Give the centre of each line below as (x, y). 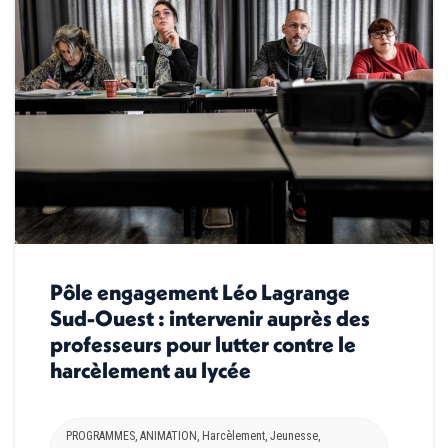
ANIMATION (168, 436)
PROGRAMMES (100, 436)
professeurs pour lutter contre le (203, 344)
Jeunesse (294, 436)
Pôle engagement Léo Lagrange (200, 292)
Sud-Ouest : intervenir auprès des (210, 318)
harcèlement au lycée (150, 370)
